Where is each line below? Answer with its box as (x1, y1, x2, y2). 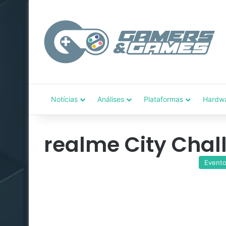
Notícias (51, 95, 78, 103)
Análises (97, 95, 124, 103)
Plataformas (144, 95, 183, 103)
